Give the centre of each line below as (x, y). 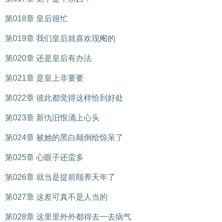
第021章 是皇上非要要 (44, 78)
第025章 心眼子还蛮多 (44, 157)
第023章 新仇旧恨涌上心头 (52, 118)
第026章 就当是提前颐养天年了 (60, 177)
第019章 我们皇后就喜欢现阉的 (60, 38)
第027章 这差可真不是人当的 (56, 197)
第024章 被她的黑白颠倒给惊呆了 (64, 138)
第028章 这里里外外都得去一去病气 (68, 217)
